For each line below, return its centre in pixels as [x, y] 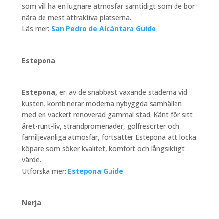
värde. [31, 160]
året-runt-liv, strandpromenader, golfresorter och [100, 126]
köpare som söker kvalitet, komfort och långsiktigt [103, 149]
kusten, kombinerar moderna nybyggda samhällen [102, 104]
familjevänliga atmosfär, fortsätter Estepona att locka [109, 137]
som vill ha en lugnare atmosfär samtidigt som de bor [108, 6]
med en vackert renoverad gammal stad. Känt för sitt [107, 115]
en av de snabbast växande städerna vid [122, 92]
